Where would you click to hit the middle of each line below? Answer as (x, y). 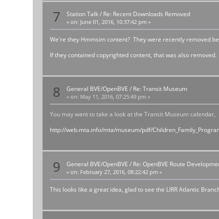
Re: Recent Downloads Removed (147, 14)
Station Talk (83, 14)
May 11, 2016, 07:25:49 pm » (115, 97)
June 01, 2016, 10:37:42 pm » (115, 22)
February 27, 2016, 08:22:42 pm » (120, 172)
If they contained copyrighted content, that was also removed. (133, 55)
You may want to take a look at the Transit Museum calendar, (133, 114)
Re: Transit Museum (160, 89)
